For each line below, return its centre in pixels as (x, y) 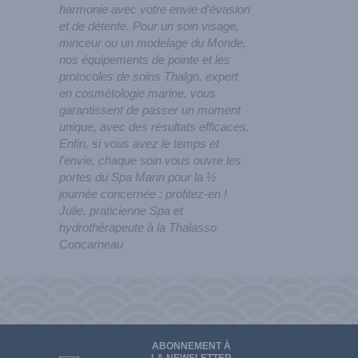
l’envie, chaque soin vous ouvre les (150, 160)
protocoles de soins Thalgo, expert (149, 76)
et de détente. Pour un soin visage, (149, 26)
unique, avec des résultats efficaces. (154, 126)
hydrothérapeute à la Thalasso (138, 227)
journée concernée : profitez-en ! (145, 193)
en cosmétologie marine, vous (137, 93)
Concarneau (91, 244)
